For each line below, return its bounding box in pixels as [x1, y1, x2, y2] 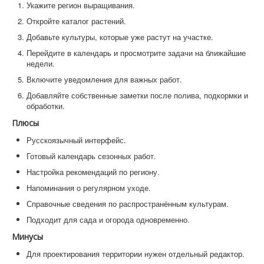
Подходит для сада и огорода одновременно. [27, 213, 190, 225]
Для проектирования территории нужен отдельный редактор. [27, 247, 245, 259]
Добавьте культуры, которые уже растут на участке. [27, 31, 213, 42]
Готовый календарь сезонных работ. [27, 150, 156, 161]
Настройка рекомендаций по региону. [27, 166, 160, 177]
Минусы [12, 230, 43, 242]
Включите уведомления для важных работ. [27, 73, 182, 85]
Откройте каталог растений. [27, 15, 126, 27]
